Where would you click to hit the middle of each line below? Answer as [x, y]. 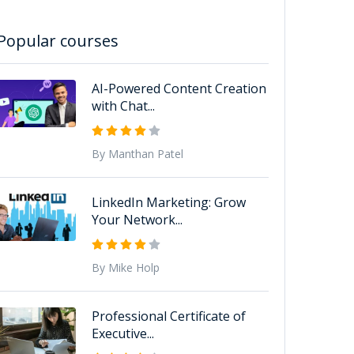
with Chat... [123, 105]
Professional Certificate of [168, 316]
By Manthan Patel [137, 153]
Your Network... [137, 219]
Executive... [122, 333]
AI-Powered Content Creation [179, 88]
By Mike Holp [125, 267]
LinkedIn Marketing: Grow [168, 202]
